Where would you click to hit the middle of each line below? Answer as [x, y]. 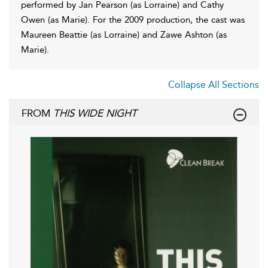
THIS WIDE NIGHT [95, 113]
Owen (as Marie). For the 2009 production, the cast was [133, 19]
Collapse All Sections [214, 84]
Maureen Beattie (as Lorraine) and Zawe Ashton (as [124, 34]
